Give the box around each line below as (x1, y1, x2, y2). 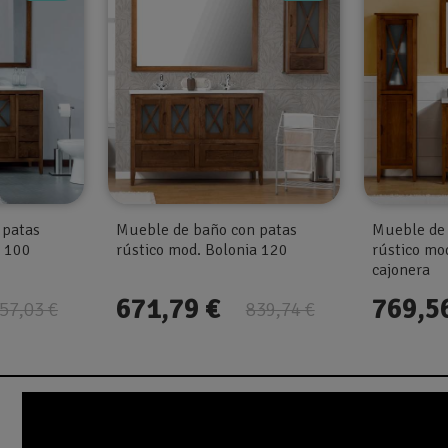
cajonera (372, 259, 431, 280)
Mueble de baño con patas (115, 219, 297, 240)
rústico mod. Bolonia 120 (115, 239, 288, 260)
